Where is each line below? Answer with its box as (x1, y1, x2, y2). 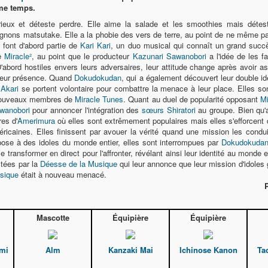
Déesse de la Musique (39, 158, 117, 169)
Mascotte (36, 212, 69, 223)
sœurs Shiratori (142, 104, 196, 115)
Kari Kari (80, 39, 111, 51)
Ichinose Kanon (179, 244, 237, 256)
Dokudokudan (74, 72, 122, 83)
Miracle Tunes (75, 93, 124, 105)
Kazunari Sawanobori (132, 50, 206, 62)
